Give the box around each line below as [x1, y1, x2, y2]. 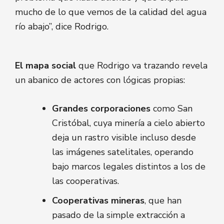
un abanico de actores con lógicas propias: [15, 73, 185, 86]
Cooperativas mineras [52, 194, 144, 207]
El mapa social [15, 59, 76, 71]
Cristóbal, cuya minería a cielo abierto [52, 117, 205, 129]
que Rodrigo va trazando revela [76, 59, 207, 71]
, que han [144, 194, 181, 207]
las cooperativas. [52, 175, 119, 187]
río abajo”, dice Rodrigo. [15, 20, 108, 32]
